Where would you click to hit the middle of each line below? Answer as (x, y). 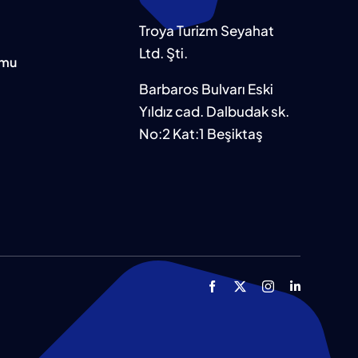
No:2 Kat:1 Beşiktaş (201, 134)
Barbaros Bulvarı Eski (207, 89)
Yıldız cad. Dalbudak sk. (215, 111)
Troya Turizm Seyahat (207, 31)
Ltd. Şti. (164, 53)
